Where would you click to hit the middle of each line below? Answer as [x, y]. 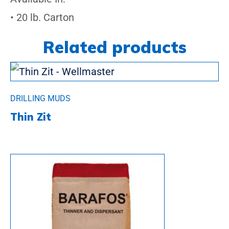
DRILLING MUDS [40, 99]
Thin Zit [31, 117]
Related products [114, 47]
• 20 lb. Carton [42, 18]
